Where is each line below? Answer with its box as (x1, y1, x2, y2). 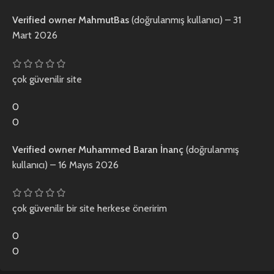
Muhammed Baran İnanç (78, 143, 186, 155)
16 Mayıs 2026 (58, 158, 119, 171)
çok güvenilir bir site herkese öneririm (12, 202, 167, 215)
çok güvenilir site (12, 73, 82, 85)
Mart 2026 (12, 29, 57, 42)
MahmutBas (78, 14, 131, 26)
